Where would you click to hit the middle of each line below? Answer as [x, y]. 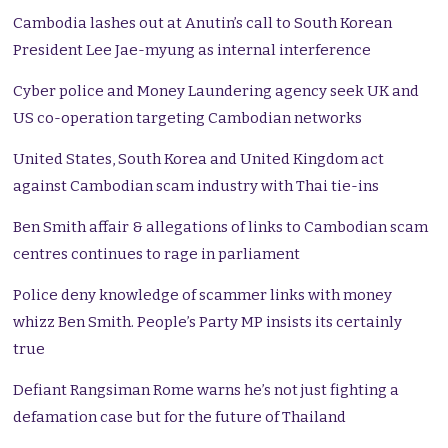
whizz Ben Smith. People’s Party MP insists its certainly [208, 322]
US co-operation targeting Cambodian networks [188, 118]
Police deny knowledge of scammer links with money [203, 295]
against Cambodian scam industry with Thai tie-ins [196, 186]
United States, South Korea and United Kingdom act [199, 159]
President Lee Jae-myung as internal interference [192, 50]
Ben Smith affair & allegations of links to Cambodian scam [221, 227]
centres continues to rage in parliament [158, 254]
